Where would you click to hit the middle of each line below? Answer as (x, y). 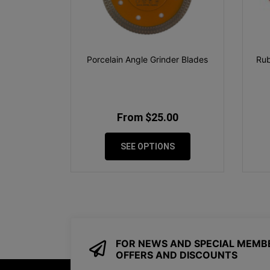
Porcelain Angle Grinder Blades (147, 60)
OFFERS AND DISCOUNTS (177, 255)
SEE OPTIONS (147, 147)
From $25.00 (147, 118)
